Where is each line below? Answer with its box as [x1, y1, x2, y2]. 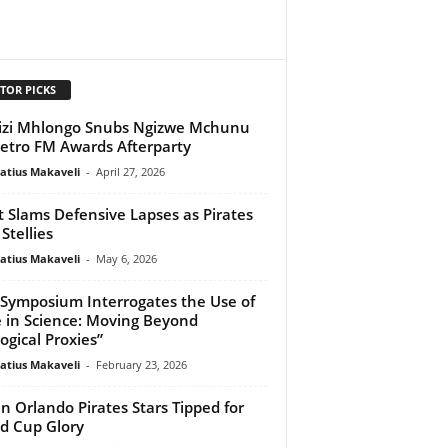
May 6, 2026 [95, 250, 157, 266]
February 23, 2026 [95, 356, 187, 372]
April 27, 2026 [95, 163, 165, 179]
